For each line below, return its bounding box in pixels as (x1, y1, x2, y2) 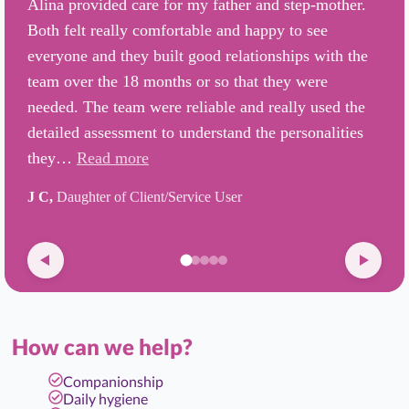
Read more (77, 149, 149, 167)
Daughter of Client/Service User (57, 189, 242, 204)
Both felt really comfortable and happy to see (27, 21, 328, 39)
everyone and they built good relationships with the (27, 47, 368, 65)
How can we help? (12, 333, 193, 360)
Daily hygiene (63, 390, 148, 407)
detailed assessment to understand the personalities (27, 123, 363, 142)
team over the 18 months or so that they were (27, 72, 328, 90)
